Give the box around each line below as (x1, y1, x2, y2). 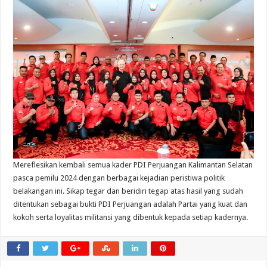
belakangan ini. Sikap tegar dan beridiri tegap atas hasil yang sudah (13, 187, 244, 196)
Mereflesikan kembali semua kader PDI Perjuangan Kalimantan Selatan (13, 160, 253, 170)
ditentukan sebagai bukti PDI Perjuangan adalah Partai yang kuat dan (13, 200, 248, 209)
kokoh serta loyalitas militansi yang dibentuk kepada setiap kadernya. (13, 213, 249, 222)
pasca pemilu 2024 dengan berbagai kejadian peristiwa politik (13, 173, 225, 183)
